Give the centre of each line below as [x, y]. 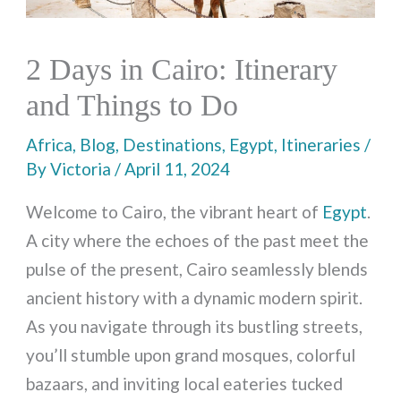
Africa [50, 145]
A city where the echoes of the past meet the [198, 241]
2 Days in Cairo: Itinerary [182, 70]
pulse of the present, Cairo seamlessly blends [197, 269]
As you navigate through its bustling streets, [195, 327]
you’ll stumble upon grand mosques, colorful [191, 355]
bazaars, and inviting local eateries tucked [185, 384]
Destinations [173, 145]
